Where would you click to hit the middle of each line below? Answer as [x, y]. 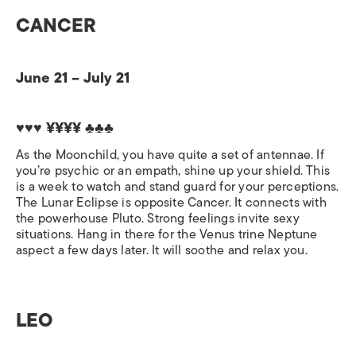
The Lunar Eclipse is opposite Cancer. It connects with [171, 202]
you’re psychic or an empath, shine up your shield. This [173, 170]
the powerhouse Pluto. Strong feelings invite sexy [158, 218]
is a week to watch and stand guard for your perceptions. [178, 186]
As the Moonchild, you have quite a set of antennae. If [170, 155]
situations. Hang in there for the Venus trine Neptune [167, 234]
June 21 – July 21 [73, 77]
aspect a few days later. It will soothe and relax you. [162, 250]
